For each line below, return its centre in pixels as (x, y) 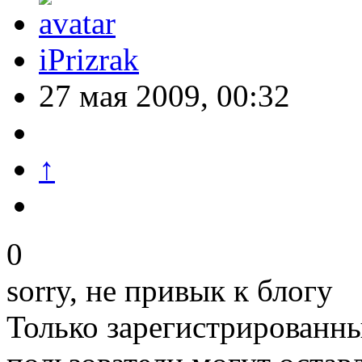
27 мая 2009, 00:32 (164, 96)
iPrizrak (89, 60)
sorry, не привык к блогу (170, 291)
